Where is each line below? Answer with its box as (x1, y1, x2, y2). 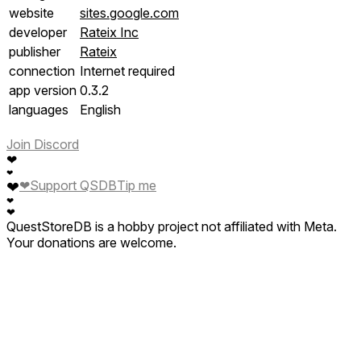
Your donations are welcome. (6, 234, 176, 251)
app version (9, 81, 77, 98)
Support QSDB (30, 176, 117, 193)
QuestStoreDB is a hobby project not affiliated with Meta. (6, 218, 337, 234)
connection (9, 62, 75, 79)
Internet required (80, 62, 175, 79)
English (80, 101, 121, 118)
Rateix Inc (80, 23, 139, 40)
